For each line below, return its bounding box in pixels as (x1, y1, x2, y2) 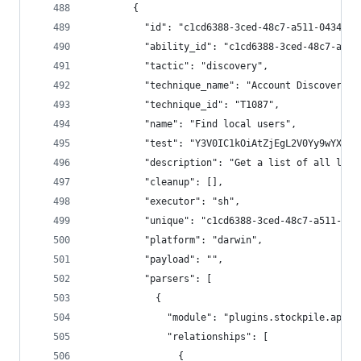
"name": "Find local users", (88, 118, 297, 130)
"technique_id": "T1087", (88, 99, 280, 110)
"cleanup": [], (88, 176, 223, 188)
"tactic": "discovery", (88, 60, 268, 72)
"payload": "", (88, 254, 223, 265)
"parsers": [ (88, 273, 212, 284)
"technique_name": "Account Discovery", (88, 80, 359, 91)
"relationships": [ (88, 331, 268, 342)
